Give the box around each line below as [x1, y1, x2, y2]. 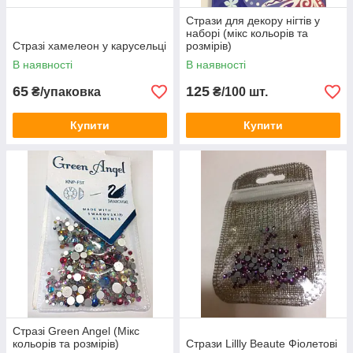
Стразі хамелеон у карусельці [13, 39, 166, 53]
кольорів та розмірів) [13, 337, 119, 351]
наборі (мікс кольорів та [186, 27, 308, 40]
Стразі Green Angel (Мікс [13, 325, 139, 338]
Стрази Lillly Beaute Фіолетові [186, 337, 337, 351]
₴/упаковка [28, 85, 101, 99]
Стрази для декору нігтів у [186, 14, 320, 28]
